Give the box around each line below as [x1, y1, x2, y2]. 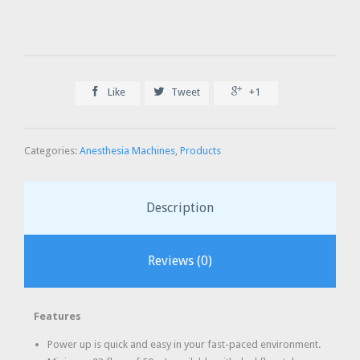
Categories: [24, 144, 80, 157]
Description [146, 199, 214, 215]
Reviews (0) [148, 252, 212, 268]
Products [180, 144, 221, 157]
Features [34, 309, 81, 322]
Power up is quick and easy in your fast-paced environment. [47, 338, 321, 351]
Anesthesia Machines [80, 144, 175, 157]
